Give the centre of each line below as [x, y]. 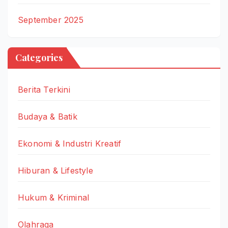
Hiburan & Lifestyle [55, 171]
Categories [39, 58]
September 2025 [51, 20]
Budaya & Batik [48, 117]
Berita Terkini [44, 90]
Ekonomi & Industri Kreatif [70, 144]
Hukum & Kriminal [54, 198]
